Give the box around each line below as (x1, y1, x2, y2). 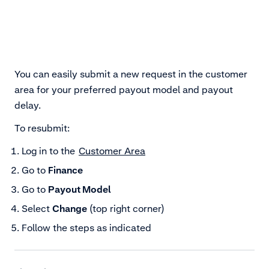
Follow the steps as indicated (22, 222, 151, 234)
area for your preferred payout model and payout (14, 83, 233, 96)
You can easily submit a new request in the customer (14, 68, 247, 80)
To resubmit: (14, 122, 70, 134)
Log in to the (22, 145, 77, 157)
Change (52, 202, 87, 215)
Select (22, 202, 52, 215)
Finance (48, 164, 83, 177)
